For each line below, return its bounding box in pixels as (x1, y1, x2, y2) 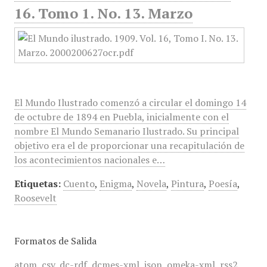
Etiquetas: (14, 177, 61, 190)
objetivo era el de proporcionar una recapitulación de (14, 139, 244, 152)
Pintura (170, 177, 204, 190)
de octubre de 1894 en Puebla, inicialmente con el (14, 110, 229, 123)
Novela (136, 177, 166, 190)
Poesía (208, 177, 237, 190)
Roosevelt (14, 191, 57, 204)
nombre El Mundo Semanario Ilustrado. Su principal (14, 125, 239, 138)
